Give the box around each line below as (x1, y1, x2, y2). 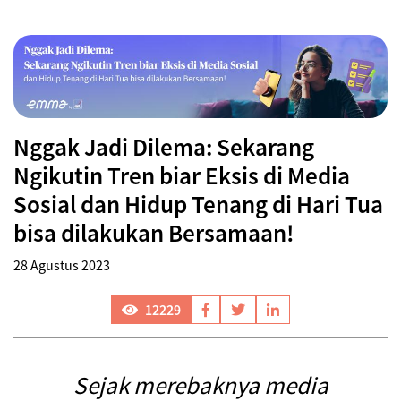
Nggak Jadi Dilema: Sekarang (13, 131, 314, 162)
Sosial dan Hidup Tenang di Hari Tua (13, 188, 383, 219)
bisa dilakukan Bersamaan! (13, 217, 294, 248)
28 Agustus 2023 (13, 255, 110, 274)
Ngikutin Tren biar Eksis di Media (13, 159, 350, 191)
